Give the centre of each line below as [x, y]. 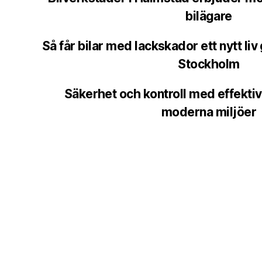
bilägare [209, 16]
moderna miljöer [209, 112]
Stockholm [209, 64]
